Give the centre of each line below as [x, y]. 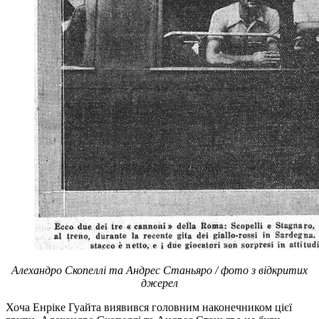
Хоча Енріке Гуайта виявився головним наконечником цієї [149, 308]
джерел [159, 283]
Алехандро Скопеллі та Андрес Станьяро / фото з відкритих [159, 271]
